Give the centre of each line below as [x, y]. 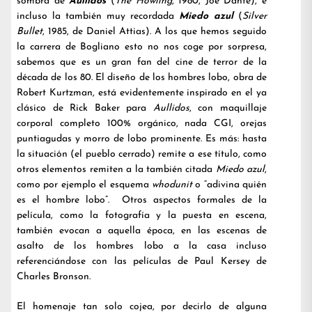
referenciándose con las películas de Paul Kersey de [142, 262]
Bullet [30, 32]
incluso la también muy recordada [98, 16]
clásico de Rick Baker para [85, 108]
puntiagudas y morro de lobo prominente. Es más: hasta [142, 139]
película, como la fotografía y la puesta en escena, [142, 216]
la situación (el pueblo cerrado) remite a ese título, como [142, 154]
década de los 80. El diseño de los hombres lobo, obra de [142, 78]
